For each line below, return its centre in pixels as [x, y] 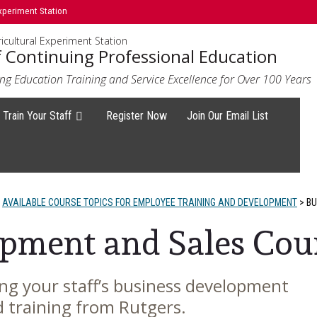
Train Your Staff [38, 116]
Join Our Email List [228, 116]
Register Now [137, 116]
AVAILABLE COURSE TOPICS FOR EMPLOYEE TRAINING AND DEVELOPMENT [150, 202]
